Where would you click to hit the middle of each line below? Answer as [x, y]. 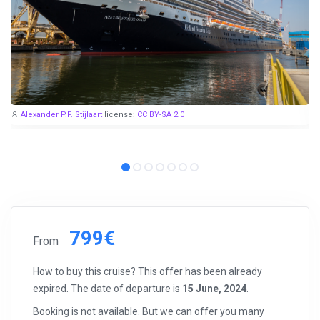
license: [121, 114]
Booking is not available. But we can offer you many [149, 312]
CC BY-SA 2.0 [161, 114]
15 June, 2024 [214, 289]
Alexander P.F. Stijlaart [61, 114]
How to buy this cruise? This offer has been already [147, 272]
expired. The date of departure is [107, 289]
